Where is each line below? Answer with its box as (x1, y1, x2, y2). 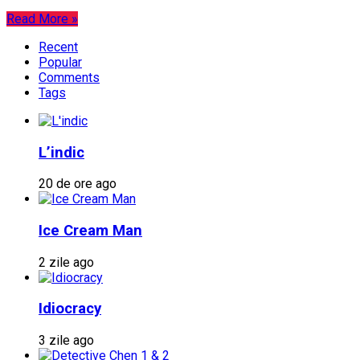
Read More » (6, 10, 78, 27)
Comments (39, 69, 100, 85)
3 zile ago (39, 333, 94, 349)
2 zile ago (39, 254, 94, 270)
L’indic (39, 143, 84, 162)
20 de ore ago (39, 176, 117, 192)
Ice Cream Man (39, 221, 142, 239)
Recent (39, 39, 78, 55)
